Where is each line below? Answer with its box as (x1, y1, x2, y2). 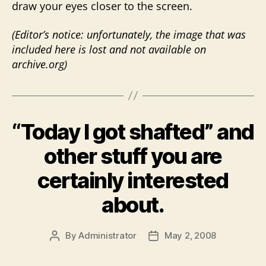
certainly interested (37, 167, 229, 194)
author (53, 243, 82, 255)
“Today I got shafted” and (12, 118, 254, 145)
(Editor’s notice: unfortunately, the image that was (12, 27, 246, 42)
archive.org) (12, 56, 67, 71)
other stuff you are (44, 142, 222, 169)
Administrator (78, 229, 137, 241)
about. (102, 191, 164, 218)
